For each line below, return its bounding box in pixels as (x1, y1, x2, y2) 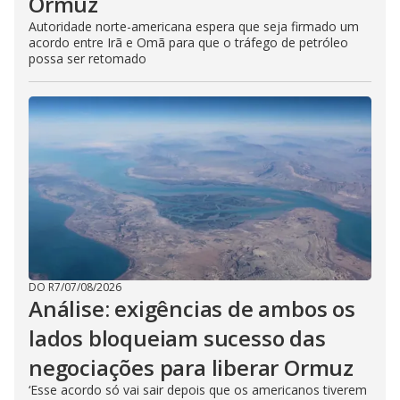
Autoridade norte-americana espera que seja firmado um (29, 17, 359, 35)
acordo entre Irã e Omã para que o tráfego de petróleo (29, 33, 348, 51)
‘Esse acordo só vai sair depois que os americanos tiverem (29, 380, 367, 398)
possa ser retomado (29, 49, 146, 67)
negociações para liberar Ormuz (29, 352, 354, 382)
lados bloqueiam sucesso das (29, 322, 326, 353)
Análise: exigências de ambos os (29, 293, 355, 323)
